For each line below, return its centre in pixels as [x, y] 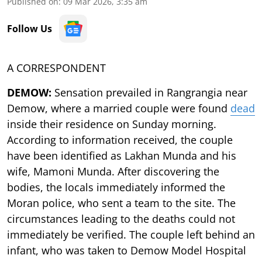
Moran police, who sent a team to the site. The [121, 203]
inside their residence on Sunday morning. [112, 124]
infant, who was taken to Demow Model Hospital [127, 250]
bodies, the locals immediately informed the [116, 187]
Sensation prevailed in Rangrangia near [149, 92]
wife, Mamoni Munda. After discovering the [113, 171]
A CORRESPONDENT [56, 68]
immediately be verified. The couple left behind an [131, 234]
